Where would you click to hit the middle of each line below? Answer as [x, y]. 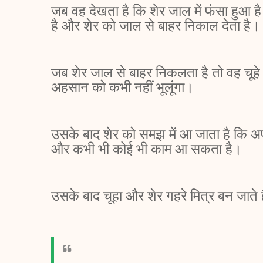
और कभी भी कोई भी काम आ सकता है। [148, 149]
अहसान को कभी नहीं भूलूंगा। [124, 87]
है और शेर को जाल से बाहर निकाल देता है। [156, 26]
